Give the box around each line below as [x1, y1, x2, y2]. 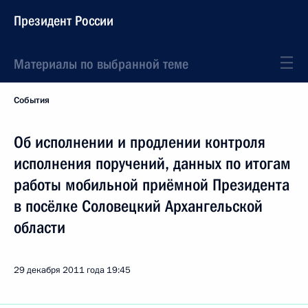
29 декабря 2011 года [14, 264, 104, 276]
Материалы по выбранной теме [14, 56, 188, 72]
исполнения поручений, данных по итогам [14, 154, 291, 173]
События [14, 94, 49, 107]
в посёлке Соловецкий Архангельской [14, 197, 263, 216]
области [14, 218, 65, 237]
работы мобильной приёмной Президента [14, 175, 289, 195]
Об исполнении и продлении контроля [14, 133, 265, 152]
